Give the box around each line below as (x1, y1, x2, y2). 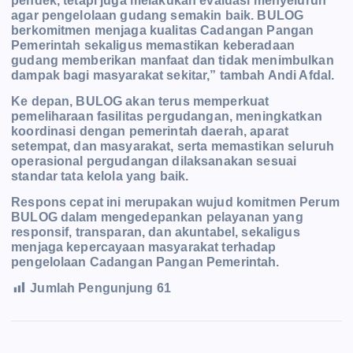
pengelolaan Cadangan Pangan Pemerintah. (11, 255, 280, 269)
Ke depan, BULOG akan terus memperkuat (11, 95, 269, 109)
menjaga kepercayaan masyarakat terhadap (11, 240, 277, 255)
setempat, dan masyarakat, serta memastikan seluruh (11, 139, 335, 154)
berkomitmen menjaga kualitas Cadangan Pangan (11, 24, 314, 38)
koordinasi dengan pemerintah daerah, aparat (11, 124, 289, 139)
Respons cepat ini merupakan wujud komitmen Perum (11, 195, 340, 210)
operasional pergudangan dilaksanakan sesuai (11, 154, 297, 169)
